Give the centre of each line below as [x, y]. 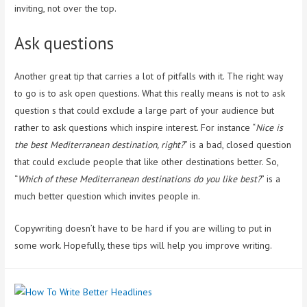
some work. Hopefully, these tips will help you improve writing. [144, 245]
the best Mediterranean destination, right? [100, 144]
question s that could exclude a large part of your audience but [145, 110]
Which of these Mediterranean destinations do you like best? [140, 179]
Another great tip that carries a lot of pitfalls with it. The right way [149, 76]
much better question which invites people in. [108, 196]
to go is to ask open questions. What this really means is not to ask [150, 93]
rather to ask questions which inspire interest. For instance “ [135, 127]
